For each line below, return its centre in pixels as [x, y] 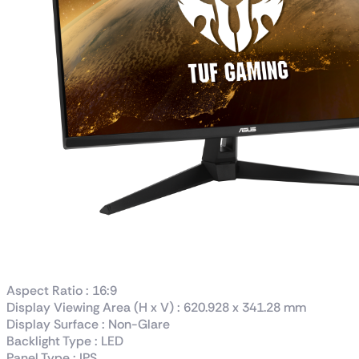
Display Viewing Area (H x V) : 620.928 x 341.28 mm [156, 307]
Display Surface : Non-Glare [88, 324]
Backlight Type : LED [65, 341]
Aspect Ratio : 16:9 [62, 290]
